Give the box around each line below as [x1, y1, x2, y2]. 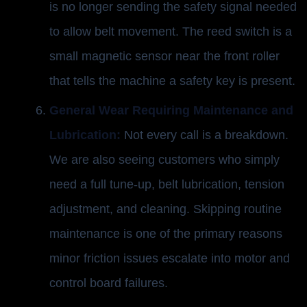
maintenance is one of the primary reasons [49, 226, 282, 241]
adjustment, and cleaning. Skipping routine [49, 201, 282, 216]
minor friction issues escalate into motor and [49, 251, 290, 265]
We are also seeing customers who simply [49, 152, 280, 167]
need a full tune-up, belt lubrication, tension [49, 177, 284, 191]
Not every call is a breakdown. [121, 127, 288, 142]
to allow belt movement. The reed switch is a [49, 25, 292, 39]
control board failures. [49, 275, 168, 290]
